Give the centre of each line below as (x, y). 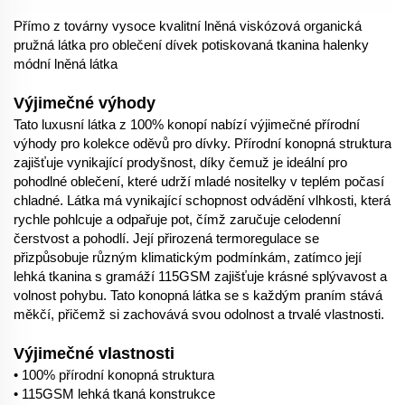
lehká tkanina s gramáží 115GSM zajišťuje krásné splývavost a (200, 276)
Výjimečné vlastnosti (94, 353)
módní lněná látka (66, 63)
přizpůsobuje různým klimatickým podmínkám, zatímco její (188, 257)
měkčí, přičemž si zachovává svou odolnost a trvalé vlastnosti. (199, 314)
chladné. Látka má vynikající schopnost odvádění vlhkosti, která (202, 200)
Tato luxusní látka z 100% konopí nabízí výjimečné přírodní (187, 124)
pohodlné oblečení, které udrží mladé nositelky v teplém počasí (199, 181)
